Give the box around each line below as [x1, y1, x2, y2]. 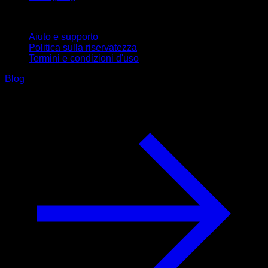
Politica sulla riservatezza [29, 42, 137, 53]
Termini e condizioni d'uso [29, 53, 139, 64]
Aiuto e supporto [29, 32, 98, 42]
